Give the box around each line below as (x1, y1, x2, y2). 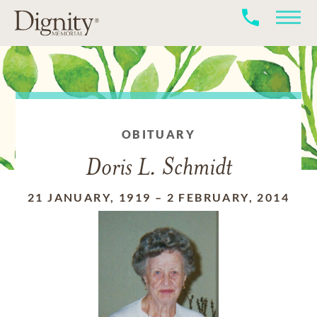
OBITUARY (121, 127, 196, 141)
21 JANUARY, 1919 (27, 190, 151, 204)
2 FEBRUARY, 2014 (166, 190, 289, 204)
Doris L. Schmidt (85, 156, 232, 181)
